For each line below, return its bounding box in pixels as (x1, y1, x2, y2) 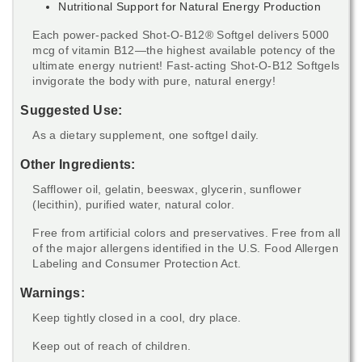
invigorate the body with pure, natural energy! (32, 74, 276, 87)
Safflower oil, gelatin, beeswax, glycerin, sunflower (32, 182, 301, 196)
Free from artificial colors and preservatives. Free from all (32, 225, 341, 239)
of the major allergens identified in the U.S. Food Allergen (32, 241, 339, 255)
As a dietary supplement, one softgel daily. (32, 128, 259, 141)
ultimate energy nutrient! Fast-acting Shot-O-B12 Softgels (32, 58, 340, 72)
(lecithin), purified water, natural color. (32, 197, 234, 211)
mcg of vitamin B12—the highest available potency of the (32, 43, 336, 57)
